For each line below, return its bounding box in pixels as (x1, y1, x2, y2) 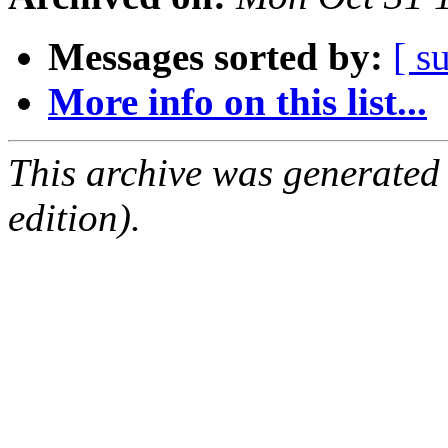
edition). (8, 196, 141, 240)
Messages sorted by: (48, 35, 383, 79)
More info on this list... (48, 80, 427, 124)
